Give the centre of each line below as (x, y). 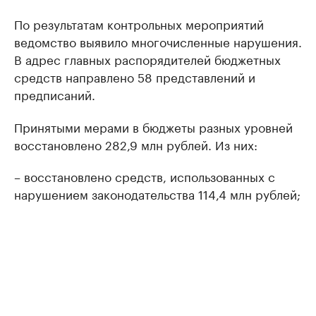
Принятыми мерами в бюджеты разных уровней (153, 126)
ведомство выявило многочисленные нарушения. (158, 41)
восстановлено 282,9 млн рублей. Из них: (136, 144)
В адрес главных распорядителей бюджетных (147, 59)
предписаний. (55, 94)
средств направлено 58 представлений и (135, 76)
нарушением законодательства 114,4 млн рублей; (157, 193)
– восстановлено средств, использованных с (145, 176)
